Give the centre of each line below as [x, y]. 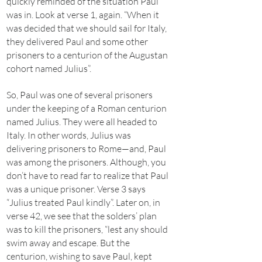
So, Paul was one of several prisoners [80, 95]
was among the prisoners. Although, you [86, 162]
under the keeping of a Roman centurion [87, 108]
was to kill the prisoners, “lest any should [87, 229]
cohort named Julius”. [49, 68]
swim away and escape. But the [68, 243]
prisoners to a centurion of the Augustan [87, 55]
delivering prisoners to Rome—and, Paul [86, 149]
